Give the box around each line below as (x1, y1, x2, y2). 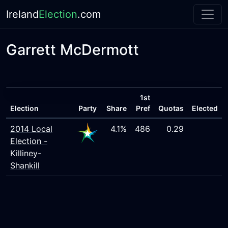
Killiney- (10, 148, 41, 158)
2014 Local (10, 124, 52, 134)
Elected (192, 104, 218, 112)
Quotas (158, 104, 184, 112)
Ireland (6, 8, 39, 20)
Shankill (10, 160, 40, 170)
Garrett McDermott (6, 41, 139, 59)
